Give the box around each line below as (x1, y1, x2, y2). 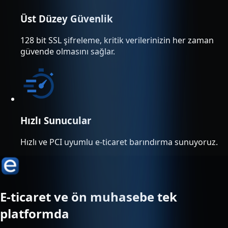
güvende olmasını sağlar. (20, 46, 115, 58)
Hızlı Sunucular (20, 113, 91, 127)
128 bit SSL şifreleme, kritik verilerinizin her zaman (20, 35, 214, 46)
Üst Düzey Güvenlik (20, 12, 113, 25)
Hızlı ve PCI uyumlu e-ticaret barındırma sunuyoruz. (20, 136, 218, 148)
